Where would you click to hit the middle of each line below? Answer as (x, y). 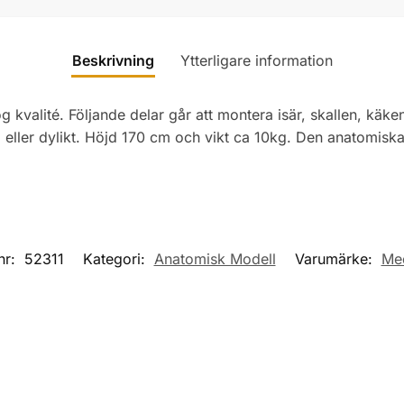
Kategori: (116, 259)
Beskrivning (113, 60)
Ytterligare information (256, 60)
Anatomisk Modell (215, 259)
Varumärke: (335, 259)
